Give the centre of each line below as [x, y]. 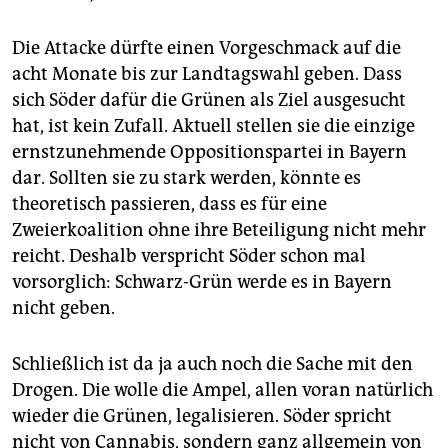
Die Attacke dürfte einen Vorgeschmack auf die [206, 48]
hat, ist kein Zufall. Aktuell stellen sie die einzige [213, 126]
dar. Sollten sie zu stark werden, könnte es [186, 178]
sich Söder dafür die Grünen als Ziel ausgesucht [209, 100]
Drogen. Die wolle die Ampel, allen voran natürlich [222, 390]
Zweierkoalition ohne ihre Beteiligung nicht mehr [219, 230]
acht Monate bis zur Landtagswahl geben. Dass [207, 74]
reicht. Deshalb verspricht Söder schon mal [189, 256]
